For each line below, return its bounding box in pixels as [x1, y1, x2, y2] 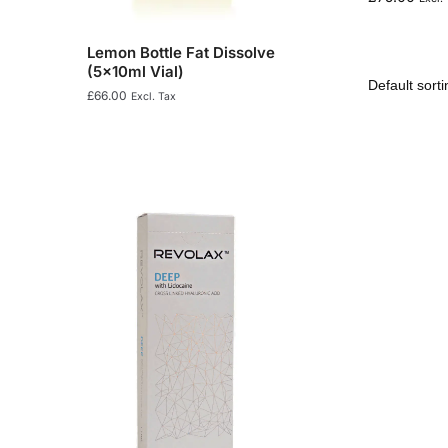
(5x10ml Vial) [87, 61, 184, 81]
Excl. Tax [131, 89, 176, 103]
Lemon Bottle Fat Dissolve [87, 42, 275, 62]
